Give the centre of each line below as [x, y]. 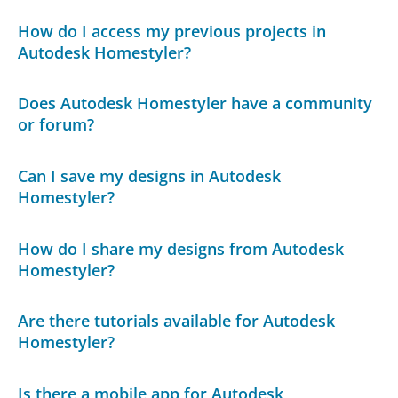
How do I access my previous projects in [172, 31]
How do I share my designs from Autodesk [181, 248]
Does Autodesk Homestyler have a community [195, 103]
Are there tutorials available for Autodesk [177, 321]
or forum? [56, 125]
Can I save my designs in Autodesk [150, 176]
